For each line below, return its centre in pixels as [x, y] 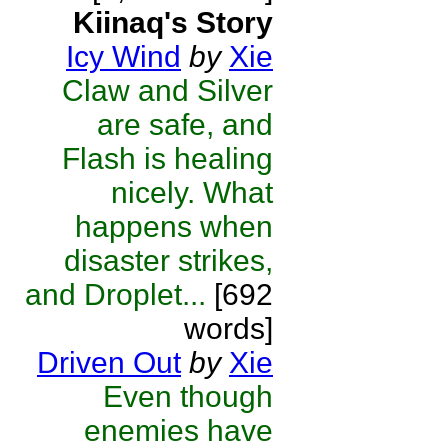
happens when [174, 226]
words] [228, 328]
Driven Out [109, 362]
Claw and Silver [167, 90]
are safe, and [185, 124]
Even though [188, 396]
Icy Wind [123, 56]
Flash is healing [167, 158]
